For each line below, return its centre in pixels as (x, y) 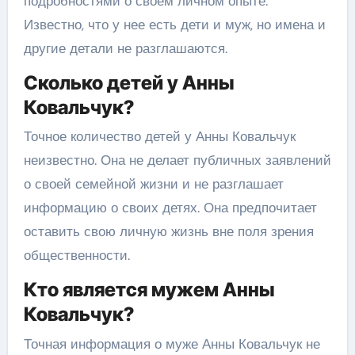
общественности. (76, 255)
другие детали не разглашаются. (125, 48)
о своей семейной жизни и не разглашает (153, 184)
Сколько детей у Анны (129, 82)
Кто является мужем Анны (149, 290)
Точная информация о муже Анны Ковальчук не (172, 344)
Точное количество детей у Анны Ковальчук (159, 136)
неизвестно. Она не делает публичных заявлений (177, 160)
